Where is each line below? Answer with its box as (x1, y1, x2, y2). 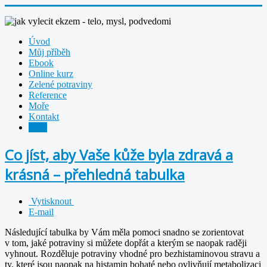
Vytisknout (29, 195, 74, 206)
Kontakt (29, 111, 59, 122)
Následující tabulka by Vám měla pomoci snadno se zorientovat (5, 226, 244, 237)
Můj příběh (29, 47, 70, 57)
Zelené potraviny (29, 79, 92, 89)
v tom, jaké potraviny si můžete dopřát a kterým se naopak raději (5, 237, 247, 248)
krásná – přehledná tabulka (5, 164, 185, 184)
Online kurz (29, 69, 73, 79)
